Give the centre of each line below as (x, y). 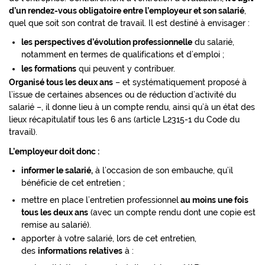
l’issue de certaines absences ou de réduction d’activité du (122, 95)
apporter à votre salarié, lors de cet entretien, (109, 239)
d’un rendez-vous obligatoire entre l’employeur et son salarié (127, 10)
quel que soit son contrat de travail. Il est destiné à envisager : (129, 23)
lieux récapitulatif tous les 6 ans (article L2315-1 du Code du (124, 120)
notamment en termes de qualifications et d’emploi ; (123, 54)
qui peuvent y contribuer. (126, 68)
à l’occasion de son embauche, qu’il (163, 170)
